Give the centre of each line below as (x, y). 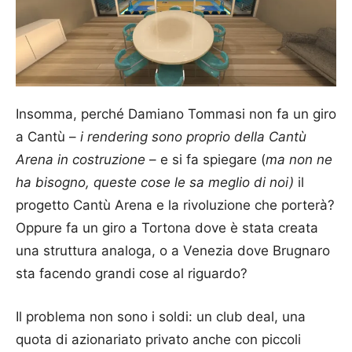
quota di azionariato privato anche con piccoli (158, 340)
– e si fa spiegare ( (205, 160)
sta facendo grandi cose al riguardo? (132, 274)
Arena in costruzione (81, 160)
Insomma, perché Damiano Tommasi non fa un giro (176, 114)
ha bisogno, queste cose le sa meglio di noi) (155, 183)
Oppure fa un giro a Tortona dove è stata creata (167, 228)
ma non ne (299, 160)
